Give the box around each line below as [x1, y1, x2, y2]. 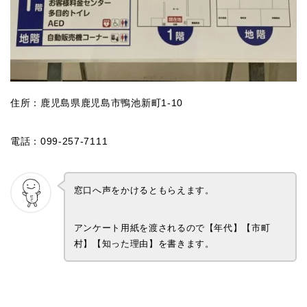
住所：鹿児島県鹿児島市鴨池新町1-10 [10, 98, 183, 109]
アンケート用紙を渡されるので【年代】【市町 [73, 222, 271, 233]
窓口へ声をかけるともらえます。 [73, 184, 214, 195]
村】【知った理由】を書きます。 [73, 238, 214, 249]
